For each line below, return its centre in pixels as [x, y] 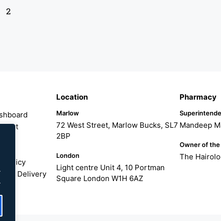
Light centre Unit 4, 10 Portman [110, 167]
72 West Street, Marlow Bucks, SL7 [117, 125]
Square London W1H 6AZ [100, 178]
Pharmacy [198, 97]
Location [72, 97]
